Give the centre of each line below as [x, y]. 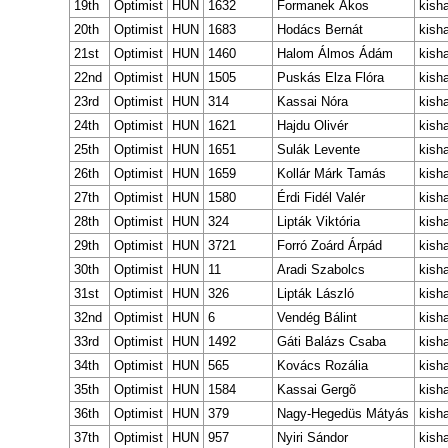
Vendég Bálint [317, 317]
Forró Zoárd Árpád [329, 245]
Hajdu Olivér [312, 125]
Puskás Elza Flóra [330, 77]
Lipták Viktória [318, 221]
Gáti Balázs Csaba [331, 341]
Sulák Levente [318, 149]
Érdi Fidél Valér [321, 197]
